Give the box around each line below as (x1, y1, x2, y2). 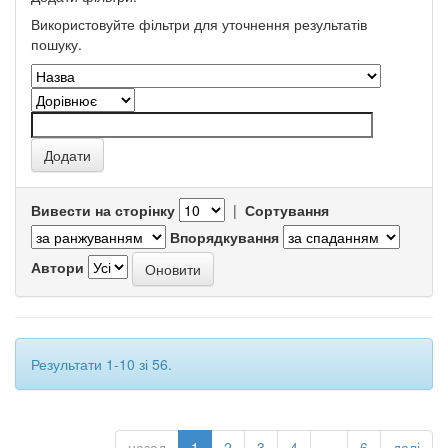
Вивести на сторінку (31, 200, 175, 220)
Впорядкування (170, 227, 279, 247)
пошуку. (31, 34, 82, 54)
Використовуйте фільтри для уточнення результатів (31, 14, 367, 34)
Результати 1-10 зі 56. (31, 354, 172, 374)
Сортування (245, 200, 329, 220)
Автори (31, 256, 84, 277)
